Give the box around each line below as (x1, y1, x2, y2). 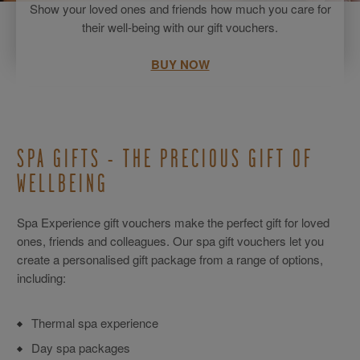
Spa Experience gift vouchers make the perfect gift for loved (17, 214, 329, 231)
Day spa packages (31, 339, 130, 356)
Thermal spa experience (31, 314, 158, 331)
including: (17, 269, 66, 286)
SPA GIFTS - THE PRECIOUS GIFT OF (17, 146, 313, 173)
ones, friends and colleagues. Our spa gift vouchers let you (17, 232, 324, 249)
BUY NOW (150, 55, 210, 73)
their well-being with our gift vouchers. (82, 18, 278, 35)
